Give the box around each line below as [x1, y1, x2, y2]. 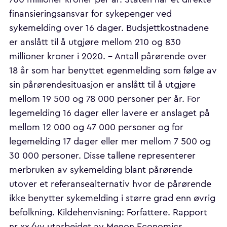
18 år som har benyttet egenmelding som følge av [9, 66, 217, 75]
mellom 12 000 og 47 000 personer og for [9, 123, 183, 132]
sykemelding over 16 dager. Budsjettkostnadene [9, 23, 209, 33]
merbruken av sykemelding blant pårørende [9, 165, 193, 175]
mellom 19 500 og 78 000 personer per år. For [9, 94, 200, 104]
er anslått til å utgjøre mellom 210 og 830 [9, 37, 181, 47]
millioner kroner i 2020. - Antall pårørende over [9, 52, 207, 61]
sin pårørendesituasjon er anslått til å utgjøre [9, 80, 196, 90]
